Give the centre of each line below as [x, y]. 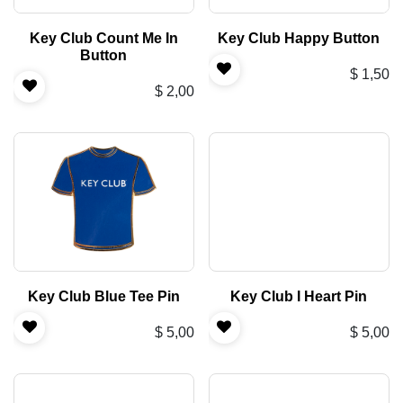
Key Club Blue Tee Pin [103, 296]
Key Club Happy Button [299, 38]
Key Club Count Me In [103, 38]
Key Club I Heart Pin [299, 296]
